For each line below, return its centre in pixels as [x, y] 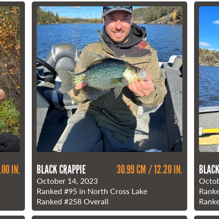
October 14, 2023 [67, 180]
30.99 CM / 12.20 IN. [149, 169]
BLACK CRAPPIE [61, 169]
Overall [95, 201]
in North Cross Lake [112, 191]
